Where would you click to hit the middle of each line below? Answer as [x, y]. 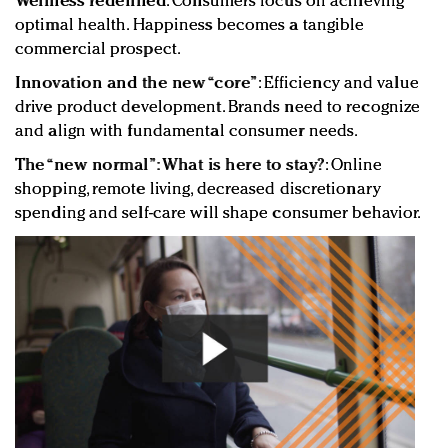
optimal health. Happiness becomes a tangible [190, 25]
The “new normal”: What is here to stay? [170, 165]
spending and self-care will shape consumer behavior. [218, 213]
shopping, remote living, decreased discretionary [198, 189]
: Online [353, 165]
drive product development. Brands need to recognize [218, 107]
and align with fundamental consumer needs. [187, 131]
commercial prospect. [98, 49]
